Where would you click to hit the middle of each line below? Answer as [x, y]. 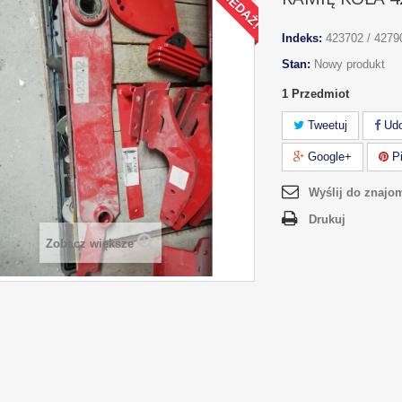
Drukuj [327, 219]
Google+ [328, 157]
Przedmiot [320, 94]
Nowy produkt [350, 64]
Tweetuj [326, 125]
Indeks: [302, 38]
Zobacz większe [90, 244]
